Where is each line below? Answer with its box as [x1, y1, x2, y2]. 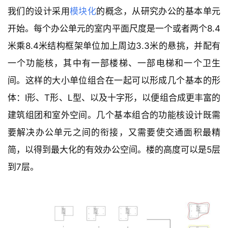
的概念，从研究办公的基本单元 [96, 6, 221, 16]
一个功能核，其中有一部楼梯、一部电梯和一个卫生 [8, 58, 220, 68]
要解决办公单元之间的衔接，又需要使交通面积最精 [8, 127, 220, 137]
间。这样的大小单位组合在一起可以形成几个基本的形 [8, 75, 220, 85]
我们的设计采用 [8, 6, 70, 16]
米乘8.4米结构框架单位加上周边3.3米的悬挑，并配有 [8, 40, 220, 51]
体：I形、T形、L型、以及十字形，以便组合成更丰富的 [8, 92, 220, 103]
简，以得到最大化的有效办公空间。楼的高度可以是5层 [8, 144, 220, 155]
